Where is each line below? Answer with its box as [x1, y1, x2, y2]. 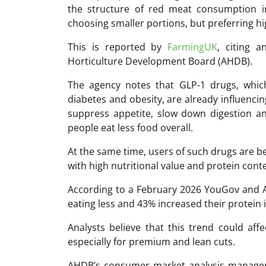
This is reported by [68, 40, 168, 53]
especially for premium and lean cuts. [68, 235, 235, 248]
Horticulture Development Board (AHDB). [68, 54, 252, 68]
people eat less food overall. [68, 121, 193, 134]
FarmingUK [167, 40, 218, 53]
